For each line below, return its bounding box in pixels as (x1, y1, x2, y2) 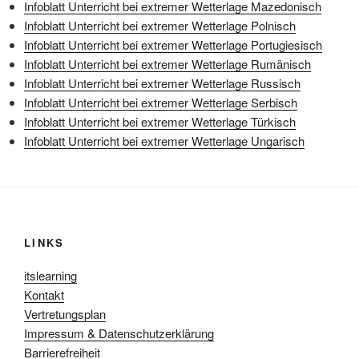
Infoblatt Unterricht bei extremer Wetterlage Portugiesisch (24, 36, 322, 54)
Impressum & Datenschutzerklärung (24, 324, 214, 341)
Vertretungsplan (24, 305, 106, 322)
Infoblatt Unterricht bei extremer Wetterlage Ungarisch (24, 132, 305, 150)
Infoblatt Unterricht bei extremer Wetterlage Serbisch (24, 94, 297, 111)
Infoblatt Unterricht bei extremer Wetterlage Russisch (24, 75, 301, 92)
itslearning (24, 266, 77, 284)
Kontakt (24, 285, 64, 303)
